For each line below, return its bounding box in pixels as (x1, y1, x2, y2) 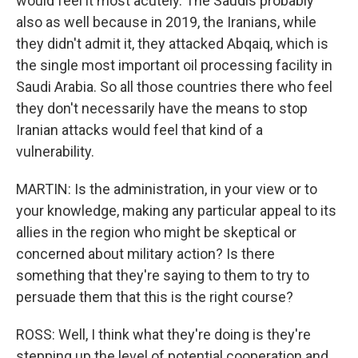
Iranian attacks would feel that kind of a (16, 121, 263, 138)
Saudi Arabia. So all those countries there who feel (16, 78, 332, 95)
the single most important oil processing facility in (16, 57, 332, 74)
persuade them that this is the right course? (16, 288, 293, 305)
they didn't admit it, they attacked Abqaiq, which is (16, 35, 328, 52)
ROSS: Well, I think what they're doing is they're (16, 326, 311, 343)
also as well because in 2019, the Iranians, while (16, 14, 316, 30)
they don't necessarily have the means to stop (16, 100, 308, 117)
